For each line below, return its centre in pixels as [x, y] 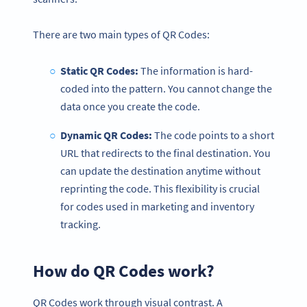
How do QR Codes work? [124, 271]
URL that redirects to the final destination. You [165, 153]
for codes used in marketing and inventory [157, 207]
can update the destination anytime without [160, 171]
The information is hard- [195, 71]
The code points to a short [213, 135]
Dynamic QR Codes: [106, 135]
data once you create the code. [130, 107]
